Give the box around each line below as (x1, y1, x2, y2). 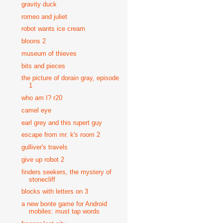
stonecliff (29, 175, 56, 183)
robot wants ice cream (21, 25, 86, 33)
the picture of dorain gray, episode (21, 74, 119, 82)
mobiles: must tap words (29, 208, 100, 215)
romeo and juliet (21, 12, 68, 20)
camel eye (21, 106, 52, 114)
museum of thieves (21, 49, 77, 57)
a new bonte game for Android (21, 200, 108, 208)
